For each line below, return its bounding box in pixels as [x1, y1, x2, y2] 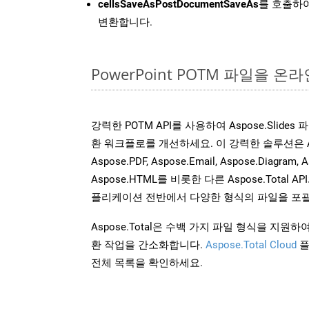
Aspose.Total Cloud [206, 238, 297, 251]
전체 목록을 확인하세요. [91, 256, 203, 269]
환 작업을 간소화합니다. [91, 238, 206, 251]
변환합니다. [98, 15, 152, 28]
